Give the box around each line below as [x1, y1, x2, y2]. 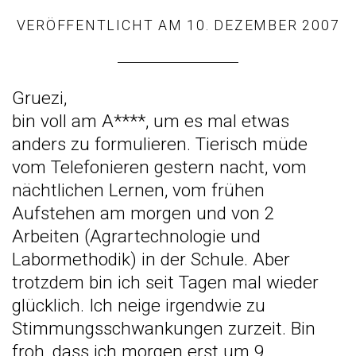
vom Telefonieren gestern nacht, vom [12, 156, 307, 178]
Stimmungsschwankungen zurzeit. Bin [12, 317, 315, 339]
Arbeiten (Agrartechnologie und [12, 225, 261, 247]
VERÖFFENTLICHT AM [16, 17, 188, 33]
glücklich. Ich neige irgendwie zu [12, 294, 265, 316]
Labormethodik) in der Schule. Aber [12, 248, 290, 270]
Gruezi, [12, 87, 67, 109]
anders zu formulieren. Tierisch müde [12, 133, 308, 155]
